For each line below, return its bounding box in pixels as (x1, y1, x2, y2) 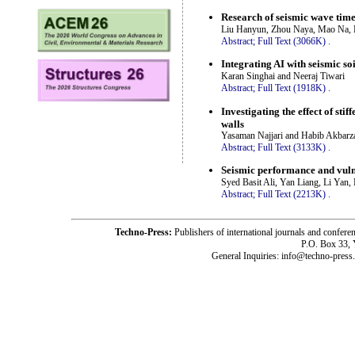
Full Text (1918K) (258, 82, 326, 94)
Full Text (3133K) (258, 141, 326, 153)
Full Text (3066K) (258, 35, 326, 47)
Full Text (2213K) (258, 188, 326, 200)
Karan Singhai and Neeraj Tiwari (221, 71, 345, 82)
